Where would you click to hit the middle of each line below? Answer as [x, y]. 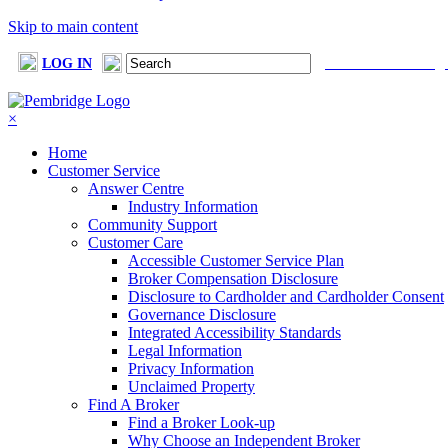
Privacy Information [191, 368]
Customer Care [135, 242]
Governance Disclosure [202, 314]
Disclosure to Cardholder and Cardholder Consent [286, 296]
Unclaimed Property [191, 386]
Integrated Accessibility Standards [234, 332]
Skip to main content [73, 26]
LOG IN [67, 63]
